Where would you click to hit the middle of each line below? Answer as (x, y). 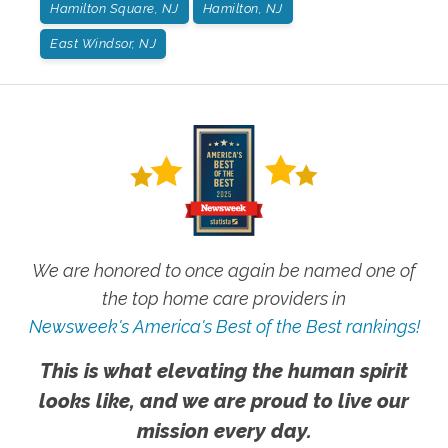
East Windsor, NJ (103, 43)
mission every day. (224, 430)
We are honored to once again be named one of (224, 270)
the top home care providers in (224, 298)
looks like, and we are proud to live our (224, 400)
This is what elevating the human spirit (224, 370)
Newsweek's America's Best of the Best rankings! (224, 326)
